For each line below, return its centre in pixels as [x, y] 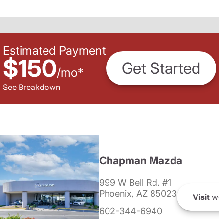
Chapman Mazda [141, 161]
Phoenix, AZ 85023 [138, 193]
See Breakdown [32, 87]
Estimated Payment [55, 50]
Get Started [161, 68]
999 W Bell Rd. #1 [135, 183]
